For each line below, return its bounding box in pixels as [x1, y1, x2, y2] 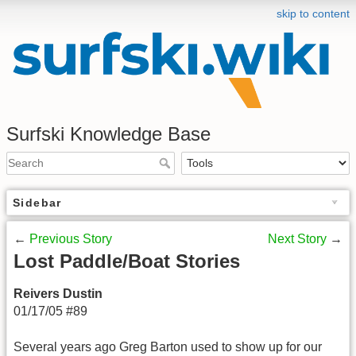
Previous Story [29, 231, 112, 246]
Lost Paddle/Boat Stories [14, 250, 240, 273]
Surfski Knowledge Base [6, 122, 211, 145]
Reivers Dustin [14, 287, 103, 301]
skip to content [277, 7, 350, 20]
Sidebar [13, 195, 62, 209]
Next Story [268, 231, 330, 246]
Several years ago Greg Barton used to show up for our [14, 339, 322, 354]
